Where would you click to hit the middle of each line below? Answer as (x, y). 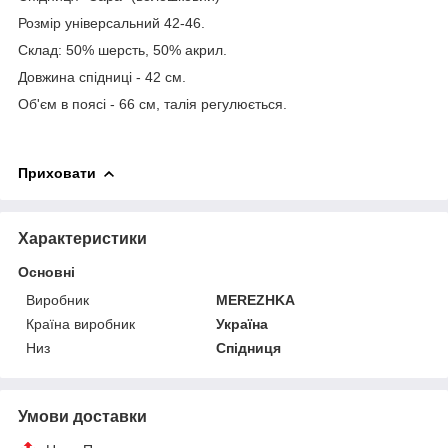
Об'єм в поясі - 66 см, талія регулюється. (152, 103)
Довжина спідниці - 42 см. (102, 76)
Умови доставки (82, 416)
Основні (46, 271)
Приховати (57, 172)
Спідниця (249, 347)
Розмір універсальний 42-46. (111, 22)
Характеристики (82, 238)
